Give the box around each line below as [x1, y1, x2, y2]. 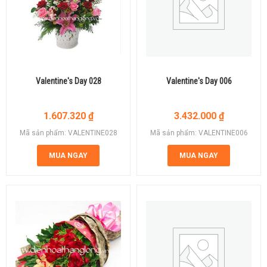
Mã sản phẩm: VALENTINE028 [19, 128, 117, 137]
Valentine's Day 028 [35, 76, 101, 86]
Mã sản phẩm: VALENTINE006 [150, 128, 248, 137]
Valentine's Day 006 [166, 76, 232, 86]
